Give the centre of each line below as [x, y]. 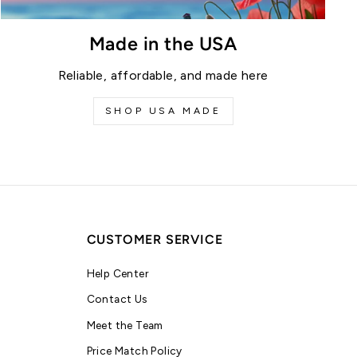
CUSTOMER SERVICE [155, 240]
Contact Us [117, 299]
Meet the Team [125, 325]
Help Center [118, 274]
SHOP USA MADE [163, 111]
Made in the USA [163, 44]
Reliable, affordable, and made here [163, 76]
